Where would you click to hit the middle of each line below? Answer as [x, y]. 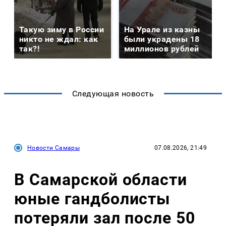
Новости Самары [54, 148]
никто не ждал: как [59, 39]
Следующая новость [113, 93]
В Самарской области [101, 180]
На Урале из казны [162, 29]
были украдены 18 [162, 39]
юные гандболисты [92, 199]
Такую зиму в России [62, 29]
